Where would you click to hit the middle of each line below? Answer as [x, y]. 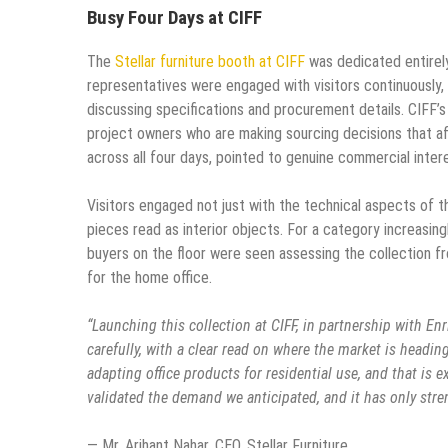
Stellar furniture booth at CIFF [210, 62]
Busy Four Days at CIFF [174, 17]
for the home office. [149, 278]
